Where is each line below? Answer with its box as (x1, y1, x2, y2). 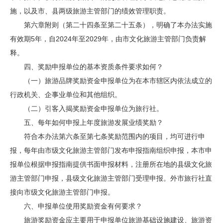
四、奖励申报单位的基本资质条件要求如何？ (10, 63, 163, 71)
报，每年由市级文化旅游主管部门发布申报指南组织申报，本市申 (10, 146, 212, 154)
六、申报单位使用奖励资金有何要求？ (10, 202, 142, 210)
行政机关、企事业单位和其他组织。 (10, 91, 121, 99)
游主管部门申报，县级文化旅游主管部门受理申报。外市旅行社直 (10, 174, 212, 182)
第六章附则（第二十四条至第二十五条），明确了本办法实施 (10, 21, 212, 29)
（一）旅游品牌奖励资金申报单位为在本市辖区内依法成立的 (10, 77, 212, 85)
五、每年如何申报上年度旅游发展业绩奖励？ (10, 118, 163, 126)
